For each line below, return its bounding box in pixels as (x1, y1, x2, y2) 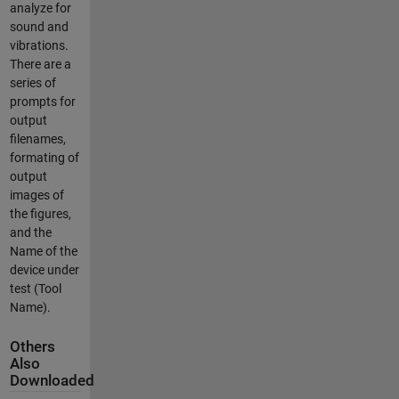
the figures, (9, 206, 71, 221)
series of (9, 75, 56, 90)
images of (9, 187, 64, 202)
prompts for (9, 94, 76, 109)
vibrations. (9, 37, 69, 53)
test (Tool (9, 281, 61, 296)
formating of (9, 150, 79, 165)
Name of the (9, 243, 77, 258)
